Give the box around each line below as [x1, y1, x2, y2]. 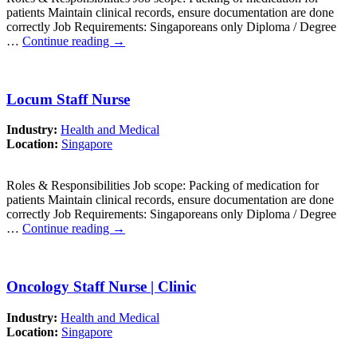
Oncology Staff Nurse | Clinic [6, 277, 196, 295]
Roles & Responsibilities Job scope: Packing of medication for [6, 178, 319, 193]
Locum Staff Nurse [6, 90, 130, 108]
